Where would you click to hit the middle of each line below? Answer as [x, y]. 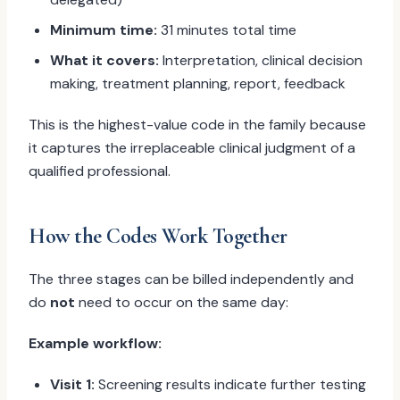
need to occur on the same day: [182, 302]
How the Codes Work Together [158, 236]
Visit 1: [72, 384]
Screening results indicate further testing [230, 384]
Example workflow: [95, 343]
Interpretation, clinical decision [261, 60]
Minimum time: [104, 30]
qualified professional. [100, 171]
